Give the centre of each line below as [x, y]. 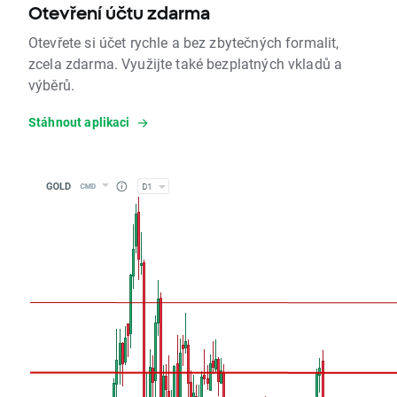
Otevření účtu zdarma [119, 13]
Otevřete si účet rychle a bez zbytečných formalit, [184, 43]
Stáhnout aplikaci [79, 122]
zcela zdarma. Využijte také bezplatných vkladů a [186, 64]
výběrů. [52, 85]
